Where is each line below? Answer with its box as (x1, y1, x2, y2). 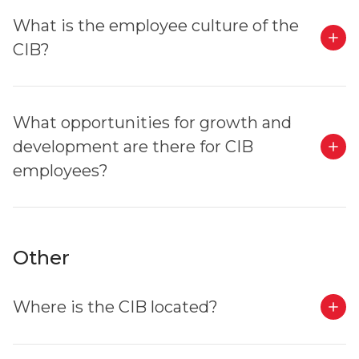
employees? (13, 161, 108, 180)
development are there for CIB (13, 137, 253, 156)
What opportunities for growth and (13, 113, 292, 132)
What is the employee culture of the (13, 16, 299, 35)
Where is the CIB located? (13, 297, 218, 317)
